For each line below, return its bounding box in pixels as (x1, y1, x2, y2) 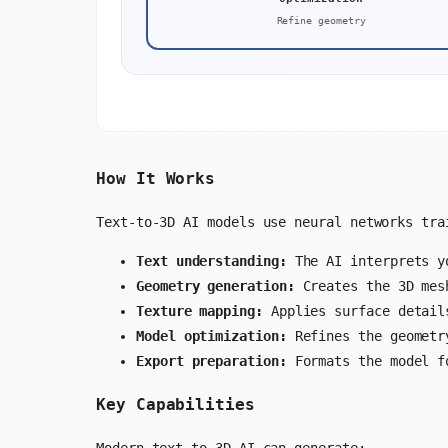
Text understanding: (136, 252, 287, 269)
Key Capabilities (96, 395, 255, 415)
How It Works (96, 169, 216, 189)
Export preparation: (136, 352, 287, 369)
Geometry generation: (136, 277, 295, 294)
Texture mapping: (136, 302, 263, 319)
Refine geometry (276, 15, 366, 27)
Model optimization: (136, 327, 287, 344)
